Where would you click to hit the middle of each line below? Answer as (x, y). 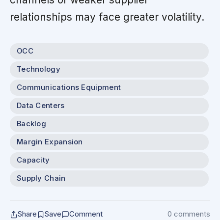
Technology (39, 69)
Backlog (32, 124)
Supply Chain (41, 179)
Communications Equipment (69, 88)
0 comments (189, 214)
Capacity (33, 160)
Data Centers (41, 106)
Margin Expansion (50, 142)
